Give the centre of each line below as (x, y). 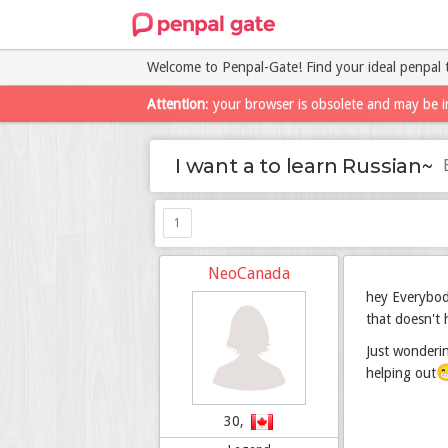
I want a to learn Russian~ (304, 166)
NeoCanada (249, 273)
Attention (176, 104)
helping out (401, 373)
